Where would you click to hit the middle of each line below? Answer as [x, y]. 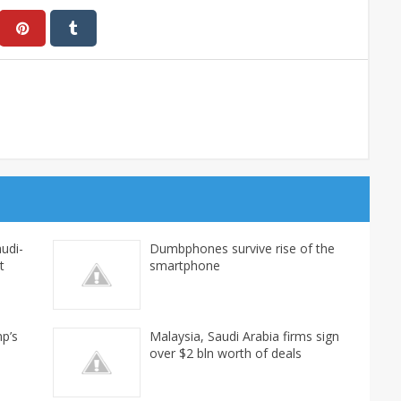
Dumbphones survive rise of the [242, 249]
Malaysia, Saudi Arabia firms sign [244, 337]
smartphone [185, 266]
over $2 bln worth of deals [226, 354]
